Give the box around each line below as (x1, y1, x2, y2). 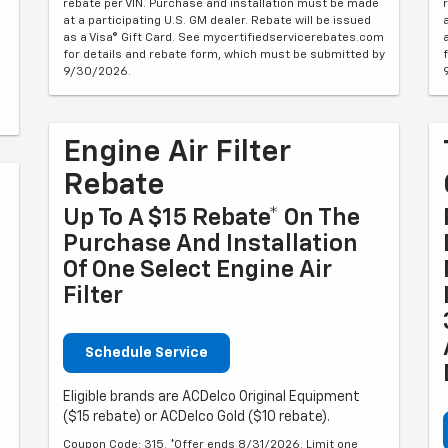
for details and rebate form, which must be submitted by (63, 48, 385, 61)
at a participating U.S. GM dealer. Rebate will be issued (63, 14, 371, 27)
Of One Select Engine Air (63, 257, 332, 282)
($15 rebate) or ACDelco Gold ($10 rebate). (63, 409, 330, 424)
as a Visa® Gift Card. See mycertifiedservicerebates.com (63, 31, 384, 44)
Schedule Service (85, 345, 208, 360)
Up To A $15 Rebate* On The (63, 205, 360, 230)
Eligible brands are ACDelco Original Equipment (63, 389, 360, 404)
